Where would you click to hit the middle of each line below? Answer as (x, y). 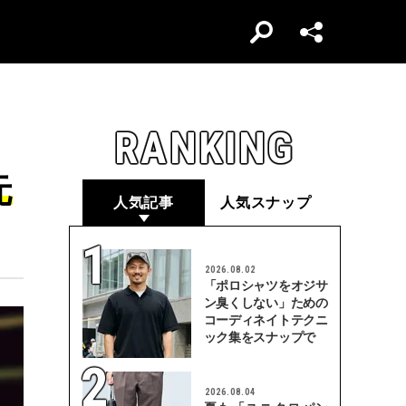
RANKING (205, 148)
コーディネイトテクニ (266, 320)
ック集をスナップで (260, 337)
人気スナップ (266, 203)
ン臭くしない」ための (266, 303)
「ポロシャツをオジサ (266, 285)
